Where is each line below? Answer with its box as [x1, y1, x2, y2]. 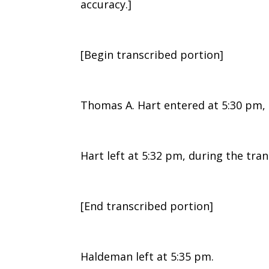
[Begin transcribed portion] [80, 47, 224, 62]
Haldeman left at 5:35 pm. [80, 249, 214, 264]
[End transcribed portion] [80, 198, 214, 213]
